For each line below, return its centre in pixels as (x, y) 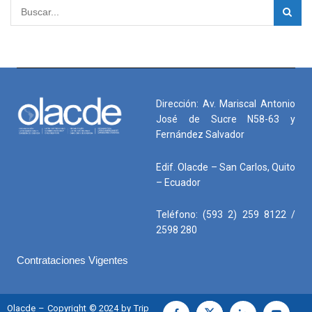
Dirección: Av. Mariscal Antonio (226, 104)
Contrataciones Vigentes (72, 260)
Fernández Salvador (200, 135)
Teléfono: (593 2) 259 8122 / (226, 215)
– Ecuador (178, 182)
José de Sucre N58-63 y (226, 119)
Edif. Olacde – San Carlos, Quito (226, 167)
